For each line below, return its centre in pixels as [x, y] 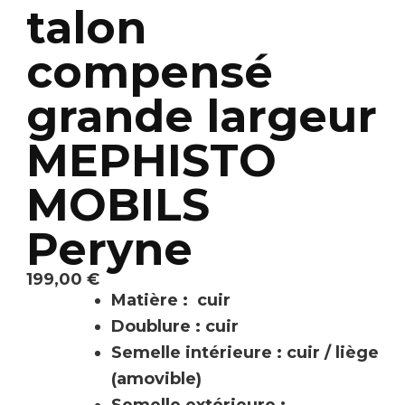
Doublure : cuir [175, 327]
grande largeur [202, 117]
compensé [150, 72]
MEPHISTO [151, 161]
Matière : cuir [171, 301]
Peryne [109, 250]
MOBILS [118, 205]
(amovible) [156, 379]
